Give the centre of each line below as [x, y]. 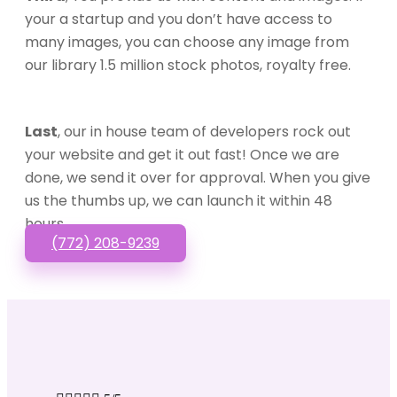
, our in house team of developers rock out [204, 131]
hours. [46, 223]
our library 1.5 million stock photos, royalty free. [188, 65]
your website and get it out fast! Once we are [182, 154]
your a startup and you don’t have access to [179, 19]
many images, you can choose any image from [187, 42]
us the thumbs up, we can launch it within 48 [179, 200]
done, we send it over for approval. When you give [198, 177]
